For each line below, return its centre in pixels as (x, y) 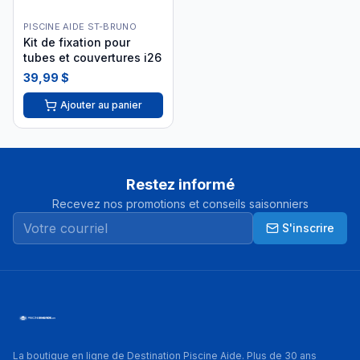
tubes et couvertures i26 (92, 57)
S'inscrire (308, 227)
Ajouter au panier (101, 104)
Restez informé (180, 184)
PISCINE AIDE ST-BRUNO (80, 26)
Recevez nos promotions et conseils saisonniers (180, 203)
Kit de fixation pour (77, 42)
